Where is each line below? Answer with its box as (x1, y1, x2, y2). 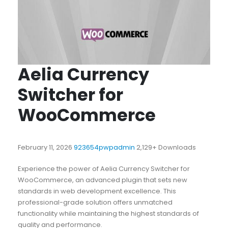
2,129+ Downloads (136, 142, 196, 153)
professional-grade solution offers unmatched (17, 197, 173, 208)
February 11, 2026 (17, 142, 74, 153)
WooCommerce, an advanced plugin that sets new (17, 175, 187, 185)
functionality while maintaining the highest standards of (17, 209, 199, 219)
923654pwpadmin (73, 142, 136, 153)
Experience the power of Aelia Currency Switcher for (17, 164, 190, 174)
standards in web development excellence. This (17, 186, 176, 196)
